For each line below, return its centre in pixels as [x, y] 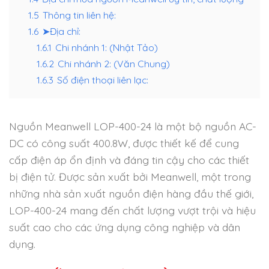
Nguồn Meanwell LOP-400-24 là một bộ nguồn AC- [133, 126]
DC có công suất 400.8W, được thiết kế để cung [124, 143]
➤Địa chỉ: [61, 31]
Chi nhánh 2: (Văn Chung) [114, 63]
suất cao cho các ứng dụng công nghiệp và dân [125, 227]
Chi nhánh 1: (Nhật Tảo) [107, 47]
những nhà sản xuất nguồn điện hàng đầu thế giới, [131, 193]
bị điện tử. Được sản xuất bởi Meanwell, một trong [130, 176]
